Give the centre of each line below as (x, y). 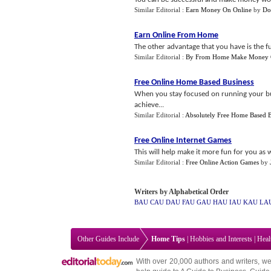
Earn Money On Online (219, 10)
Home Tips (168, 239)
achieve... (149, 105)
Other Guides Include (108, 239)
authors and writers (226, 261)
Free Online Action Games (222, 162)
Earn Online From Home (176, 35)
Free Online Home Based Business (194, 83)
